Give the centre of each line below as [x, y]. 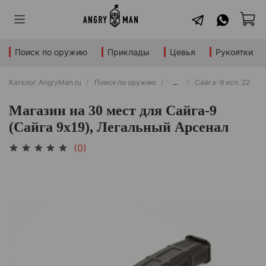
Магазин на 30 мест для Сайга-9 [113, 110]
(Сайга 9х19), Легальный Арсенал [119, 127]
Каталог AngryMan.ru [45, 82]
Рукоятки [234, 52]
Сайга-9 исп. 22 [222, 82]
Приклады [129, 52]
